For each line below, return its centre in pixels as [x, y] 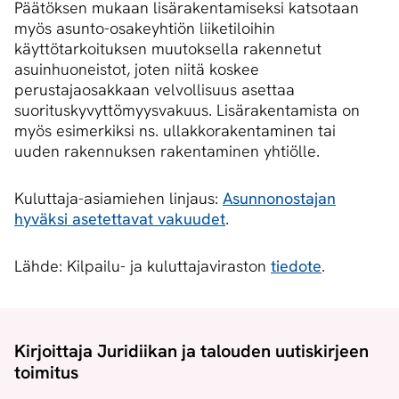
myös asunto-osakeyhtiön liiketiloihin [145, 28]
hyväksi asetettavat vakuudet [120, 219]
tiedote [296, 266]
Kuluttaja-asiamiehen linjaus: [118, 199]
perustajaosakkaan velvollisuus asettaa [155, 90]
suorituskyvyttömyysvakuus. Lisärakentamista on [187, 110]
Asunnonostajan [279, 199]
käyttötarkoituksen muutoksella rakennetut [168, 49]
